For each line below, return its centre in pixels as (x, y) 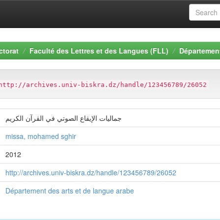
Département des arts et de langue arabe (70, 191)
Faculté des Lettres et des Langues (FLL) (99, 51)
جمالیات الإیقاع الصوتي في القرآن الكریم (64, 118)
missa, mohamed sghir (41, 136)
